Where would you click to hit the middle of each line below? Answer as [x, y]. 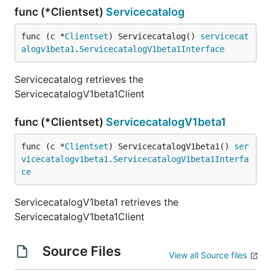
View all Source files [208, 255]
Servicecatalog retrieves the [79, 79]
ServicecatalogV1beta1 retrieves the [96, 202]
